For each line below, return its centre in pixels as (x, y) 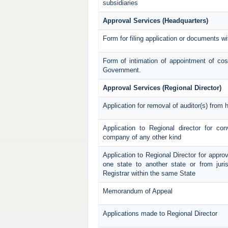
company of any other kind (142, 137)
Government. (122, 70)
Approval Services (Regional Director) (162, 88)
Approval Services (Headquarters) (155, 21)
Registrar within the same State (149, 174)
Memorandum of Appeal (137, 191)
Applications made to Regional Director (160, 214)
